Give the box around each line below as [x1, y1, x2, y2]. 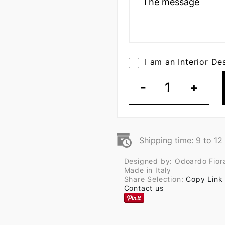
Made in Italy [124, 166, 171, 174]
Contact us [124, 184, 164, 192]
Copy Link [186, 175, 223, 183]
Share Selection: [124, 175, 186, 183]
